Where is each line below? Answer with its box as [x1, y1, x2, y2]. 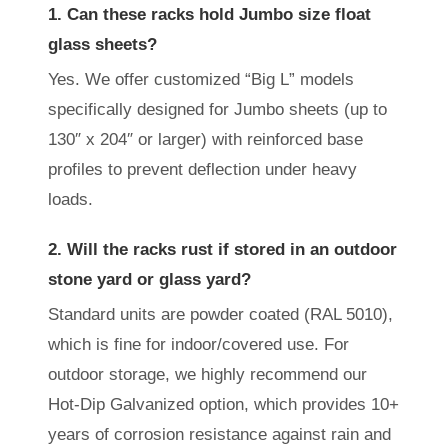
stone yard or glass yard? [48, 269, 251, 289]
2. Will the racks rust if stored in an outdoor [48, 239, 397, 259]
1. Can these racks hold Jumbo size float [48, 4, 371, 24]
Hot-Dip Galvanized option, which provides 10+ [48, 394, 399, 414]
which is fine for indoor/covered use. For [48, 334, 349, 354]
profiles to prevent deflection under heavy [48, 159, 357, 179]
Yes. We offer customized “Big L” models [48, 69, 354, 89]
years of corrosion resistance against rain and [48, 424, 391, 444]
